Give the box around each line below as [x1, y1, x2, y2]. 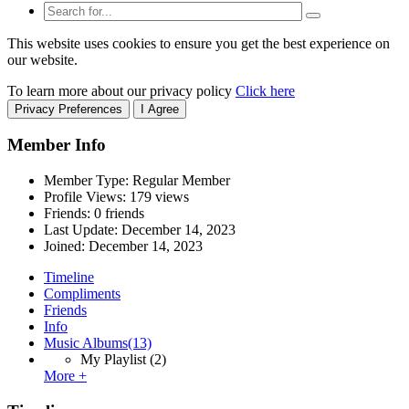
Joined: [44, 238, 89, 255]
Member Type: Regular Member [44, 173, 230, 189]
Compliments [44, 286, 121, 302]
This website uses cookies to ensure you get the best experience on [7, 35, 390, 51]
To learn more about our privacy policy [7, 82, 236, 99]
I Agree [141, 101, 179, 116]
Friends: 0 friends [44, 205, 144, 222]
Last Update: [44, 222, 121, 238]
